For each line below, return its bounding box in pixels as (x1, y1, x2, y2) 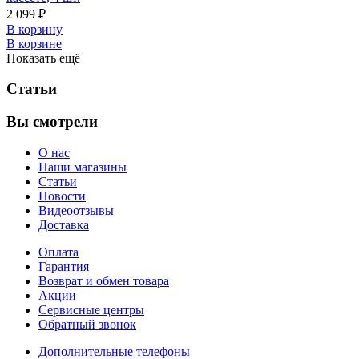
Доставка (38, 217, 89, 232)
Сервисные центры (38, 302, 144, 317)
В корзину (6, 22, 63, 36)
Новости (38, 188, 86, 203)
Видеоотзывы (38, 203, 114, 217)
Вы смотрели (6, 113, 98, 131)
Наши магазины (38, 159, 127, 174)
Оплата (38, 244, 79, 259)
